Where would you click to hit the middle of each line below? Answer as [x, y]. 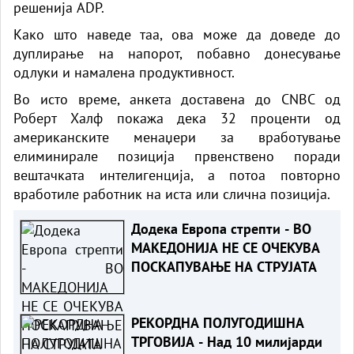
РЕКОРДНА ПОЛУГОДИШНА [217, 322]
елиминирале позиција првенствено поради [177, 156]
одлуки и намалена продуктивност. [124, 72]
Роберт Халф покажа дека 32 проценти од [177, 118]
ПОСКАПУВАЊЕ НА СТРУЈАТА [224, 266]
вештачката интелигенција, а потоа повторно [177, 175]
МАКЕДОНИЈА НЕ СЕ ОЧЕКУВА [225, 247]
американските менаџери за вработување [177, 137]
